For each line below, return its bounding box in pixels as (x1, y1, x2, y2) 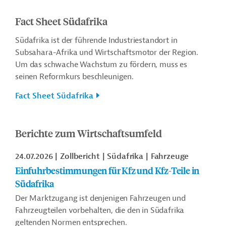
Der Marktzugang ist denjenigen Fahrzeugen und (15, 193, 186, 203)
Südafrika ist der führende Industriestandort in (15, 35, 178, 45)
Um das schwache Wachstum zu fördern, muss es (15, 60, 187, 70)
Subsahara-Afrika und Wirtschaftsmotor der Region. (15, 47, 199, 58)
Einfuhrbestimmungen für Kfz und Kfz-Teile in (15, 164, 200, 177)
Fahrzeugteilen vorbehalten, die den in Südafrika (15, 205, 185, 215)
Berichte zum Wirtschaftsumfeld (15, 126, 162, 140)
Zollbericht (60, 151, 100, 161)
